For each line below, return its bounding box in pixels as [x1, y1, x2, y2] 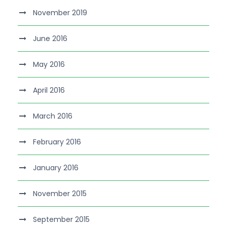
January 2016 [33, 162, 79, 173]
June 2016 [33, 33, 67, 44]
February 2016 [33, 136, 81, 147]
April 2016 [33, 85, 65, 95]
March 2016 [33, 110, 72, 121]
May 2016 [33, 59, 65, 69]
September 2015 [33, 214, 90, 224]
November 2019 [33, 7, 87, 18]
